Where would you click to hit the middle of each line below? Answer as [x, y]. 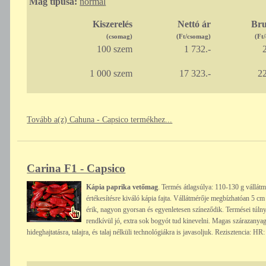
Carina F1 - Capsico [76, 169]
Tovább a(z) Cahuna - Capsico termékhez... [100, 120]
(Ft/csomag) [193, 37]
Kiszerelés [112, 24]
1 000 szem [111, 74]
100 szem [114, 49]
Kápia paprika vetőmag [122, 187]
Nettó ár [194, 24]
